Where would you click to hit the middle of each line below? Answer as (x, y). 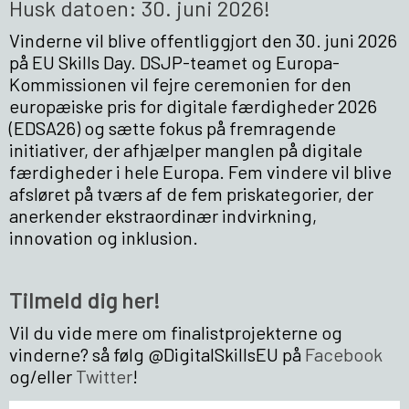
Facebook (344, 354)
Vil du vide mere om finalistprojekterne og (176, 332)
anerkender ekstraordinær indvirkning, (163, 215)
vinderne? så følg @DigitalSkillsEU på (157, 354)
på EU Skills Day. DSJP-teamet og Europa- (174, 62)
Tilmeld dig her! (84, 299)
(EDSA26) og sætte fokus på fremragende (173, 127)
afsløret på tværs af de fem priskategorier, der (191, 193)
